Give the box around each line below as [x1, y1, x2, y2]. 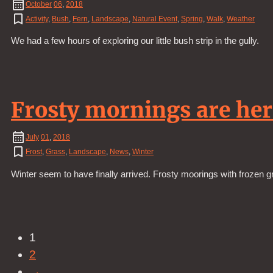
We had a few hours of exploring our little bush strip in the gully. [11, 35, 259, 46]
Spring [181, 14, 203, 23]
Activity [26, 14, 48, 23]
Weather [227, 14, 255, 23]
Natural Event [132, 14, 177, 23]
